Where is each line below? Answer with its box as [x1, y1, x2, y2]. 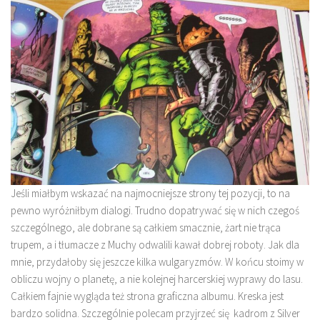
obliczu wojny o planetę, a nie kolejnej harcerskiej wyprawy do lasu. [11, 272, 303, 286]
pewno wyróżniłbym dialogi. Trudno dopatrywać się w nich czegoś [11, 204, 299, 217]
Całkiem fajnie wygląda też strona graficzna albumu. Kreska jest [11, 289, 284, 303]
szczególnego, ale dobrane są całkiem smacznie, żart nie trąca [11, 221, 281, 234]
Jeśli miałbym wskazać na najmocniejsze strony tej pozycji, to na [11, 186, 290, 200]
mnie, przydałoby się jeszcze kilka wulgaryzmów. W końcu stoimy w [11, 255, 304, 269]
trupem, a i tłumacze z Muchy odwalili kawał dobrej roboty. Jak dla [11, 238, 299, 251]
